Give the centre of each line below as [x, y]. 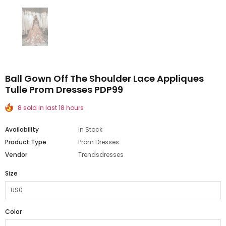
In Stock [90, 129]
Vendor [16, 154]
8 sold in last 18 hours [51, 107]
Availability [22, 129]
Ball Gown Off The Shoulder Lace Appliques [104, 78]
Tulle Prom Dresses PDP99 [64, 89]
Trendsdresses [101, 154]
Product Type [26, 142]
